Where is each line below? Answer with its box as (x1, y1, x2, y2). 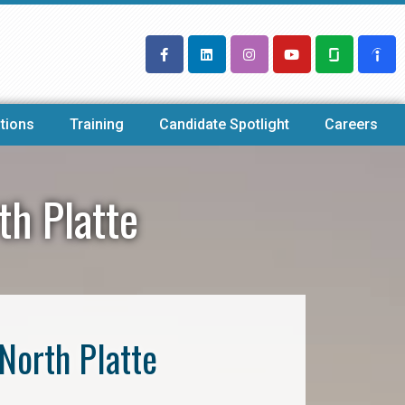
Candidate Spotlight (159, 116, 290, 133)
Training (69, 116, 124, 133)
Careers (325, 116, 379, 133)
